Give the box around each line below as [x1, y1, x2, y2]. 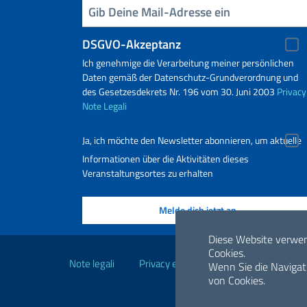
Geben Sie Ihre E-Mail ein [89, 1, 98, 20]
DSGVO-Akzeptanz [82, 35, 181, 53]
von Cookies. [208, 272, 265, 288]
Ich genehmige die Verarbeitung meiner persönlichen [82, 56, 294, 70]
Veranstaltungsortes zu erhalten [82, 166, 213, 180]
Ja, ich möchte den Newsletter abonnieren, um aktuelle [82, 133, 302, 148]
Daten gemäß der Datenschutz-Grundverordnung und [82, 70, 298, 84]
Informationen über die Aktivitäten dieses [82, 151, 249, 166]
